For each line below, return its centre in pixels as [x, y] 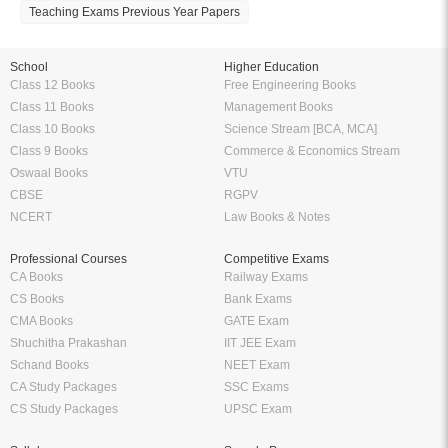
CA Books [36, 276]
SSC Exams [256, 386]
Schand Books [49, 364]
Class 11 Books [52, 106]
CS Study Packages [64, 408]
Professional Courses [68, 258]
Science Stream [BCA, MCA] [300, 128]
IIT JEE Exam [260, 342]
